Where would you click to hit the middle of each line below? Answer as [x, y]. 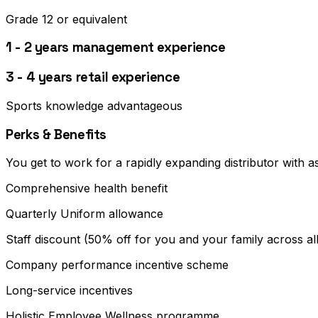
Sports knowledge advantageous [94, 105]
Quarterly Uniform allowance [84, 214]
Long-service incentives [69, 291]
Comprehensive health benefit [87, 188]
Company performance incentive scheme [117, 265]
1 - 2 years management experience [116, 48]
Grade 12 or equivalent [66, 19]
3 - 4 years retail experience [93, 77]
